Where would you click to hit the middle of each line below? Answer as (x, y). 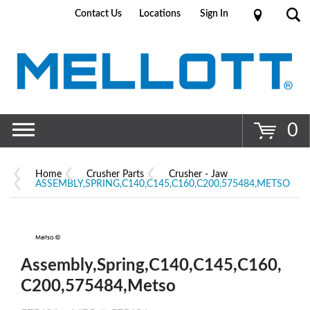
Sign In (215, 14)
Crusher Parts (115, 174)
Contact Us (99, 14)
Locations (159, 14)
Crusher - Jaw (198, 174)
